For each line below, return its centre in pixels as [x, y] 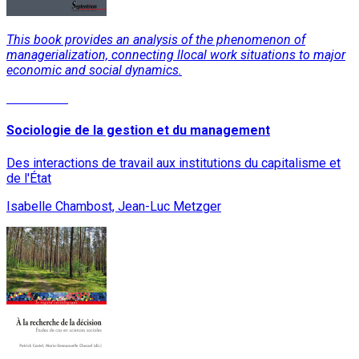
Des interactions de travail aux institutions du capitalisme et [173, 163]
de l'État [29, 178]
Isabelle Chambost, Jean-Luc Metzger [114, 206]
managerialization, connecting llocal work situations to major [176, 55]
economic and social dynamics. [94, 71]
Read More [37, 99]
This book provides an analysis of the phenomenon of [156, 40]
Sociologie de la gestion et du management [138, 131]
